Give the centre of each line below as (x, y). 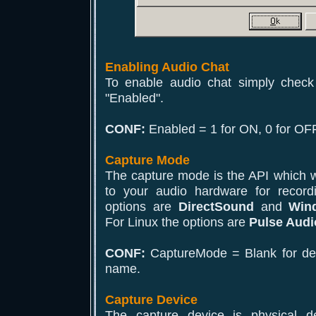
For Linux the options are (177, 222)
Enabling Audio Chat (167, 67)
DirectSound (216, 206)
